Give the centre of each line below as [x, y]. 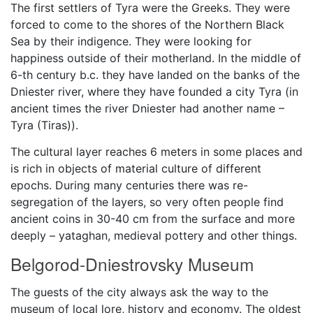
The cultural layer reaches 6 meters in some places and [156, 151]
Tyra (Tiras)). [44, 125]
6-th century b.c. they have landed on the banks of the [155, 74]
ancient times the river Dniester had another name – [147, 108]
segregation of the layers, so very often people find [147, 202]
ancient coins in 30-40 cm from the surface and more [153, 218]
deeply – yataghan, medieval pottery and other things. [154, 235]
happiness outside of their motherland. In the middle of [156, 58]
